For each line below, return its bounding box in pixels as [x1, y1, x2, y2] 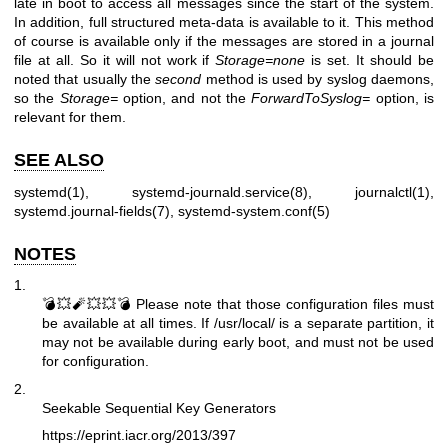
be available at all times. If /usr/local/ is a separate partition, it [42, 315, 434, 332]
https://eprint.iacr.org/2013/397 [42, 426, 236, 443]
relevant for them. [14, 109, 126, 126]
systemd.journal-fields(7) [14, 202, 170, 219]
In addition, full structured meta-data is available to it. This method [14, 14, 434, 31]
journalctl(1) [355, 183, 430, 200]
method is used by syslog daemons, [201, 71, 435, 88]
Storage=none [215, 52, 306, 69]
